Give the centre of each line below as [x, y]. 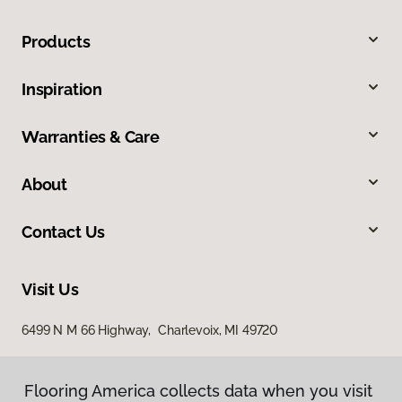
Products [56, 41]
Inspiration [62, 89]
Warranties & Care [91, 136]
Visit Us [50, 289]
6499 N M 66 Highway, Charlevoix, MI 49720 [150, 330]
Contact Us [64, 232]
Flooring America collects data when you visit [198, 391]
